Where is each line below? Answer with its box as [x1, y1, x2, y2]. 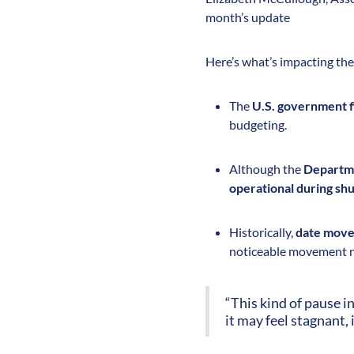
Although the [229, 160, 303, 176]
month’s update [205, 9, 290, 24]
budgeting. [229, 116, 287, 132]
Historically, [229, 224, 296, 239]
